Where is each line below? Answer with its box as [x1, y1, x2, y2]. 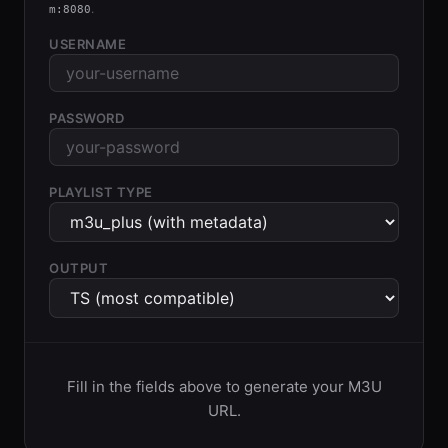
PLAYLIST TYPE [49, 184, 153, 200]
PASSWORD [49, 110, 125, 126]
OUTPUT [49, 260, 109, 276]
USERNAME [49, 36, 127, 52]
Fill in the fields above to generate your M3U [66, 377, 382, 396]
